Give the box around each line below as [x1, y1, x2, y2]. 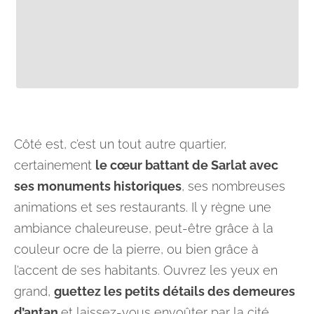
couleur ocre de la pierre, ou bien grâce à [14, 242, 259, 257]
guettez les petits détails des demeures [54, 284, 295, 299]
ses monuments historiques [14, 179, 182, 193]
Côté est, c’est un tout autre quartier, [14, 137, 226, 151]
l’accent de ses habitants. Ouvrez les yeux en [14, 263, 278, 278]
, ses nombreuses [182, 179, 285, 193]
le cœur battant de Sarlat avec [95, 158, 278, 172]
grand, [14, 284, 54, 299]
